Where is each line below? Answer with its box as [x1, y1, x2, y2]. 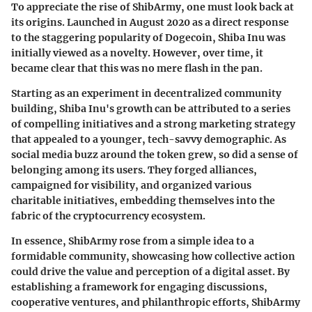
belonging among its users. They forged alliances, [11, 164, 257, 177]
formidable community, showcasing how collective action [11, 250, 295, 263]
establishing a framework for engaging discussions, [11, 281, 267, 294]
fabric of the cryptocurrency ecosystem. [11, 210, 205, 223]
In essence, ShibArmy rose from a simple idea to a [11, 235, 254, 248]
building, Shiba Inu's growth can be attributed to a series [11, 102, 290, 116]
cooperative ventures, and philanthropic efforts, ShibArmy [11, 296, 300, 309]
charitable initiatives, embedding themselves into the [11, 194, 275, 208]
